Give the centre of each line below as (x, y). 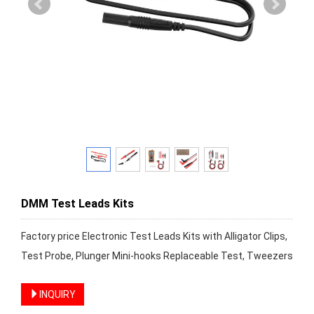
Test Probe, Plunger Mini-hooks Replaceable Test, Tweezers (157, 256)
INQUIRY (57, 294)
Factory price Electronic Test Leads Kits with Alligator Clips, (154, 236)
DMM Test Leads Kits (77, 204)
